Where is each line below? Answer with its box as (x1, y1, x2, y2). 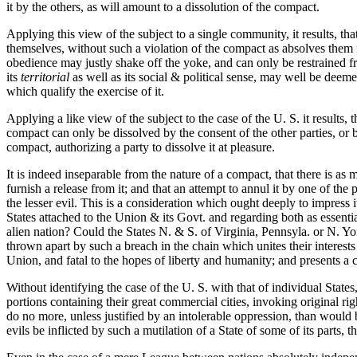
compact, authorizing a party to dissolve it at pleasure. (6, 140, 275, 154)
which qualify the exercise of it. (6, 84, 164, 98)
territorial (21, 70, 69, 84)
